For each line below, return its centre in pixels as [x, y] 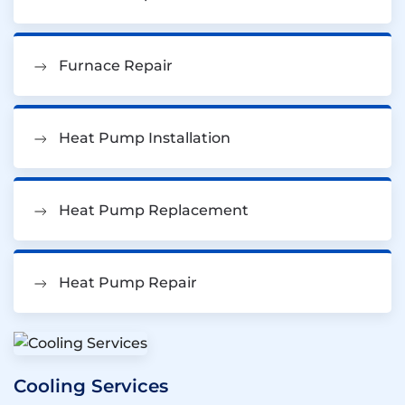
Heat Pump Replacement [154, 210]
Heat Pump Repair [128, 282]
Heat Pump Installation [145, 137]
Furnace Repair [116, 65]
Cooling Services [91, 386]
